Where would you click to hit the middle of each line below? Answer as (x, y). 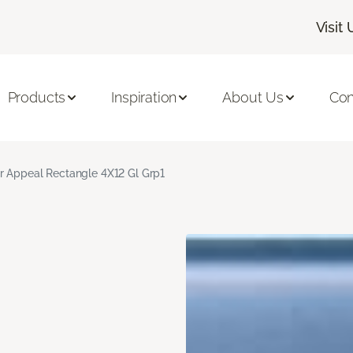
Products (37, 98)
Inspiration (144, 98)
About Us (253, 98)
